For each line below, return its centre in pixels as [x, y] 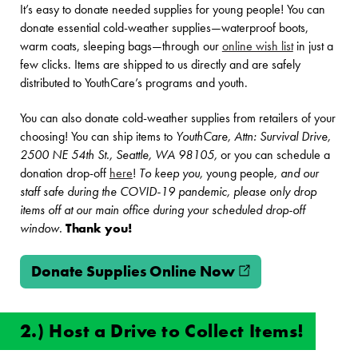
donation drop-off [64, 173]
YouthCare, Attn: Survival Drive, [251, 136]
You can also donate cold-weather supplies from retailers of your [177, 118]
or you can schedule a [273, 155]
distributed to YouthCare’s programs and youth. [133, 84]
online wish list [257, 47]
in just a [313, 47]
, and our [296, 173]
